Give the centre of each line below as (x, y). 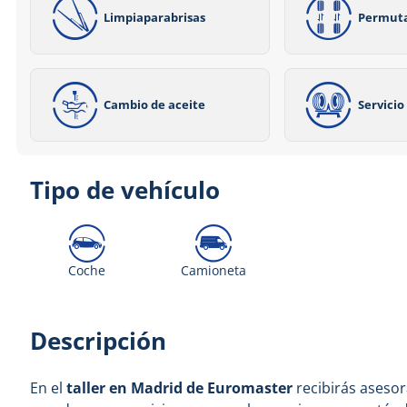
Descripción (99, 341)
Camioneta (214, 270)
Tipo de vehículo (125, 190)
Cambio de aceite (155, 105)
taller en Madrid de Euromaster (180, 388)
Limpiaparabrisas (155, 17)
